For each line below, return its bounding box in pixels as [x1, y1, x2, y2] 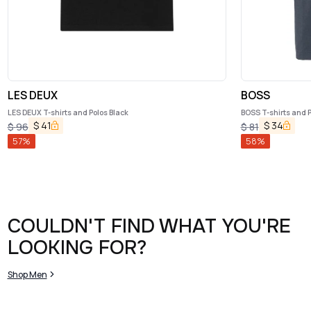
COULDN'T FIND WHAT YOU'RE [7, 213, 291, 239]
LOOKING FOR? [7, 235, 146, 260]
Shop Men [7, 268, 47, 280]
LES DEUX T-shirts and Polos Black [7, 107, 128, 117]
